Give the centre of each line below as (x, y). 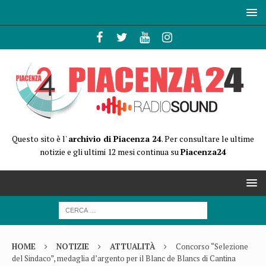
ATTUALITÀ (132, 246)
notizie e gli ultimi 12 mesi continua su (110, 152)
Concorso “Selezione (212, 246)
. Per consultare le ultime (208, 139)
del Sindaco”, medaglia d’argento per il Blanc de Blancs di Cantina (124, 258)
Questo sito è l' (40, 139)
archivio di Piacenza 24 (115, 139)
